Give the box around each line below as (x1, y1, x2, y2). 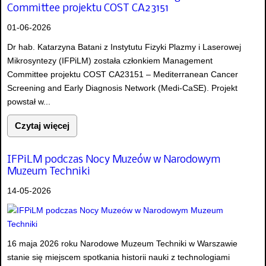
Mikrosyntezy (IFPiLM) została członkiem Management (7, 56, 213, 66)
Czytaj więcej (15, 121, 69, 131)
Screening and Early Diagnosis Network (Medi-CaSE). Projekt (7, 83, 237, 93)
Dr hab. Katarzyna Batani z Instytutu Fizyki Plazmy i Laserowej (7, 42, 241, 52)
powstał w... (7, 97, 50, 107)
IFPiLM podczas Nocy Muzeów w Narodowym (7, 154, 220, 166)
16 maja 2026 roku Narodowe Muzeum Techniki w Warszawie (7, 238, 237, 248)
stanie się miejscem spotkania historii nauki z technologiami (7, 252, 230, 262)
